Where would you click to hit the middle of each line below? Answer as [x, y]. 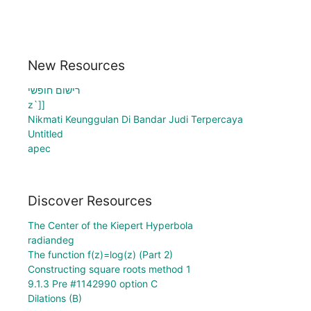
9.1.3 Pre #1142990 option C [93, 284]
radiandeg [51, 240]
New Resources [76, 65]
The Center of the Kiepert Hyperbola [110, 226]
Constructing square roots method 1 [109, 269]
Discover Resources [90, 201]
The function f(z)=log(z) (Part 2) [100, 255]
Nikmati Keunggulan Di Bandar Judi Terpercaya [135, 119]
